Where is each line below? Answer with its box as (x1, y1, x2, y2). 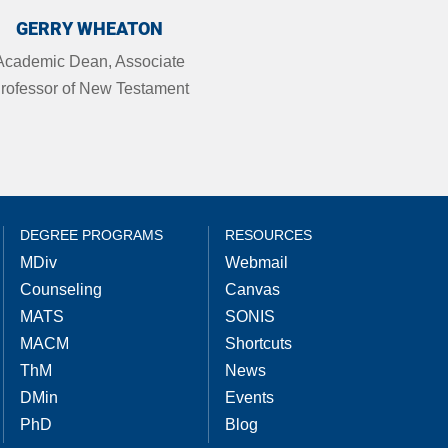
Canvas (225, 281, 281, 299)
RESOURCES (225, 227, 313, 244)
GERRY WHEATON (16, 17, 164, 39)
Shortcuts (225, 335, 293, 353)
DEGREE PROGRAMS (19, 227, 163, 244)
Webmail (225, 254, 289, 272)
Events (225, 389, 275, 407)
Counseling (19, 281, 102, 299)
